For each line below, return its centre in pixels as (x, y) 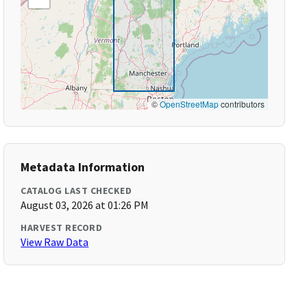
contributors (241, 104)
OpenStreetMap (189, 104)
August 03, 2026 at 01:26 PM (85, 205)
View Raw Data (55, 242)
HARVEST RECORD (62, 228)
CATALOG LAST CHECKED (76, 191)
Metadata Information (83, 167)
